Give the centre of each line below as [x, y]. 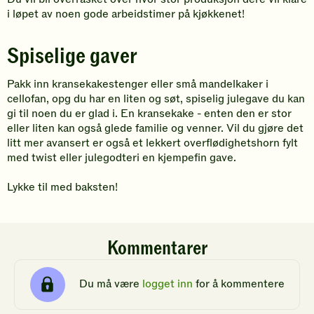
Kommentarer [157, 248]
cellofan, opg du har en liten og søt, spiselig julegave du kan [156, 98]
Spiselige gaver [72, 56]
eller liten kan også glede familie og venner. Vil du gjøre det [155, 128]
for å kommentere [238, 284]
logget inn [167, 284]
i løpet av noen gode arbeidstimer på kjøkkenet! [126, 14]
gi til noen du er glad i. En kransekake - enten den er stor [149, 113]
